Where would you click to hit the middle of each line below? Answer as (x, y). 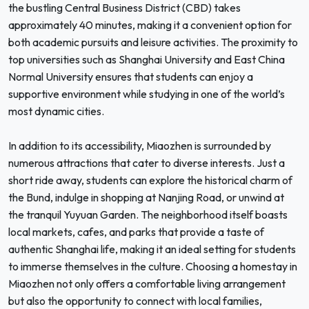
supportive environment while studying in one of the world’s (147, 94)
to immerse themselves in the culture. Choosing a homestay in (153, 266)
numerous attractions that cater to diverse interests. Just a (147, 163)
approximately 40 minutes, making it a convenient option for (150, 25)
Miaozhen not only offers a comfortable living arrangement (147, 283)
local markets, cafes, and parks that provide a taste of (136, 232)
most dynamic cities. (56, 111)
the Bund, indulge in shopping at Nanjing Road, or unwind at (146, 197)
